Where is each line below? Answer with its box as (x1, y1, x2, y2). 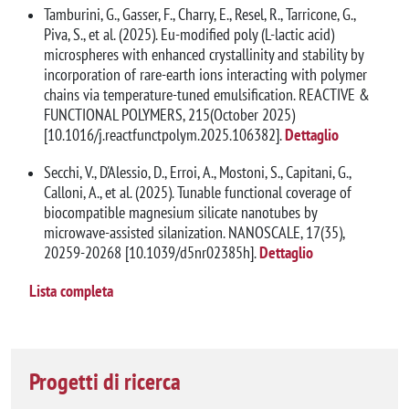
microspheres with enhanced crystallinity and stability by (44, 43, 363, 65)
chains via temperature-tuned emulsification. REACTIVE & (44, 83, 370, 105)
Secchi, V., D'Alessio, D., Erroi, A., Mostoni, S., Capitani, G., (44, 161, 351, 183)
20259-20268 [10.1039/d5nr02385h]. (44, 241, 256, 263)
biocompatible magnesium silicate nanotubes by (44, 201, 317, 223)
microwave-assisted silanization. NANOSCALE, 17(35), (44, 221, 344, 243)
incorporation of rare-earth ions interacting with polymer (44, 63, 367, 85)
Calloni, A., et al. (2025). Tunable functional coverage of (44, 181, 351, 203)
